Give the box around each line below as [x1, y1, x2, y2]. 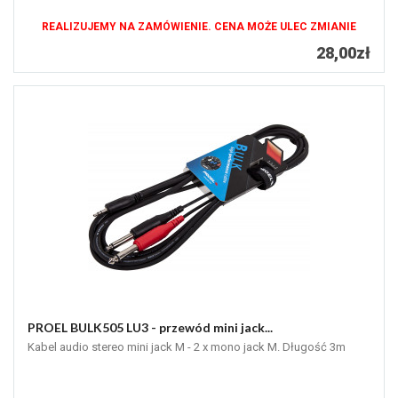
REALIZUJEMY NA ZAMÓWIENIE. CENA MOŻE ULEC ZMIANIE [42, 20, 356, 34]
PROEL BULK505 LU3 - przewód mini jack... [28, 320, 273, 336]
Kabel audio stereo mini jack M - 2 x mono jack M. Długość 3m [28, 340, 346, 354]
